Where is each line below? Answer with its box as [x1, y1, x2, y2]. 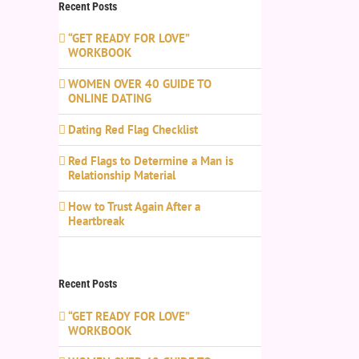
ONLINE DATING [68, 91, 151, 107]
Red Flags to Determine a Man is [68, 153, 233, 169]
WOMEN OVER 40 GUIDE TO [68, 76, 212, 92]
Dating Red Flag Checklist [68, 122, 198, 138]
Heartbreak [68, 213, 124, 229]
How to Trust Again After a [68, 199, 200, 215]
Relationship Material [68, 167, 175, 184]
